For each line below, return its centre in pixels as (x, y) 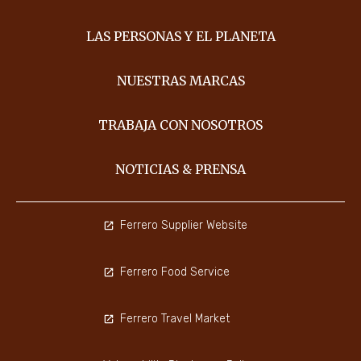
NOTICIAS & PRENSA (180, 169)
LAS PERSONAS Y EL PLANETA (180, 36)
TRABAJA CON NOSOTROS (180, 124)
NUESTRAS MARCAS (180, 80)
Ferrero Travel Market (174, 318)
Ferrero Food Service (174, 272)
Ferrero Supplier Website (183, 225)
